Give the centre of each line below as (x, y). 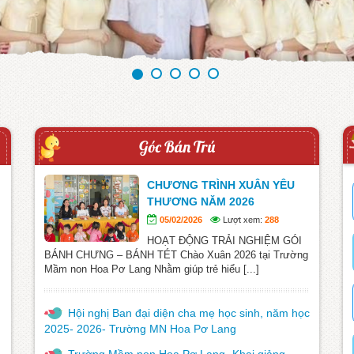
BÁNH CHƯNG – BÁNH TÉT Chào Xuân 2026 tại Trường (176, 254)
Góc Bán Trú (177, 146)
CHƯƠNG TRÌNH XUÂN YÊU (221, 185)
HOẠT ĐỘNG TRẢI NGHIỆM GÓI (224, 240)
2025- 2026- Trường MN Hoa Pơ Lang (140, 328)
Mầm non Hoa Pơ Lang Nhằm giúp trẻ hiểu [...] (152, 269)
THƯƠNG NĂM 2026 (201, 201)
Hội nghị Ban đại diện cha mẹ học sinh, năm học (189, 313)
